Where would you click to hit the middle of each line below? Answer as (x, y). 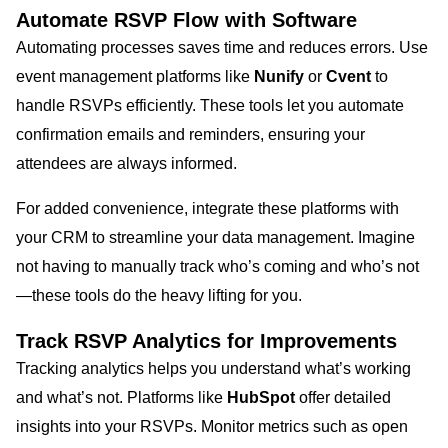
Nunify (281, 76)
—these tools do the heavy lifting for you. (159, 295)
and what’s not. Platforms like (121, 397)
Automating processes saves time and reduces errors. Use (222, 47)
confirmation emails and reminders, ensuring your (190, 134)
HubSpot (261, 397)
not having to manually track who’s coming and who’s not (217, 266)
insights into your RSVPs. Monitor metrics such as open (212, 426)
